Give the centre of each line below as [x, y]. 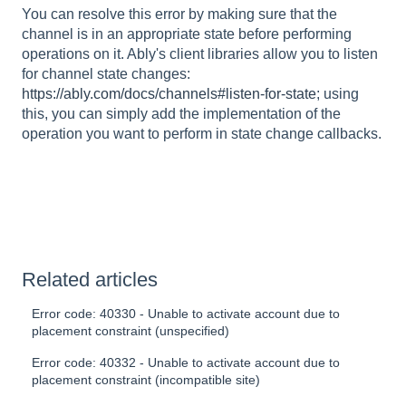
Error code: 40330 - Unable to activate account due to [186, 313]
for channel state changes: [106, 74]
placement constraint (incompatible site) [146, 379]
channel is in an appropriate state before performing [187, 34]
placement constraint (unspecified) [131, 330]
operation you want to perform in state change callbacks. [202, 134]
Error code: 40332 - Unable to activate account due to [186, 362]
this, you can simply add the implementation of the [181, 114]
